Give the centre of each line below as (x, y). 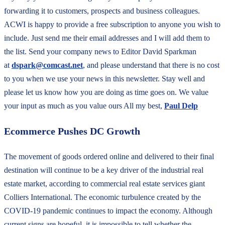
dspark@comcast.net (47, 65)
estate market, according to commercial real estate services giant (104, 183)
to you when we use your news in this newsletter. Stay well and (104, 78)
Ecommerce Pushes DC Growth (72, 131)
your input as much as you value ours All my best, (84, 105)
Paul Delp (181, 105)
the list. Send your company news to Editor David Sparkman (100, 51)
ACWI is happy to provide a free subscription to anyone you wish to (112, 24)
